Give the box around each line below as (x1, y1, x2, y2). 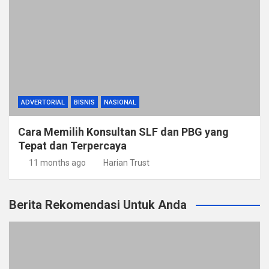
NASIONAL (104, 98, 136, 106)
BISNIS (74, 98, 95, 106)
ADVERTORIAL (21, 98, 65, 106)
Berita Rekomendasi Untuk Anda (9, 198, 187, 212)
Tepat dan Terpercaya (18, 139, 127, 152)
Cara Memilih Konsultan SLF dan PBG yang (18, 125, 229, 138)
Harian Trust (103, 158, 150, 168)
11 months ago (28, 158, 86, 168)
